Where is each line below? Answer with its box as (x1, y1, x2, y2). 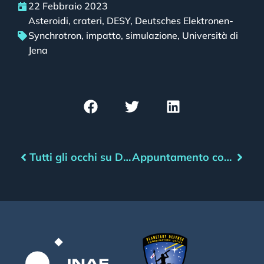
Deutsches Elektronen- (135, 15, 233, 27)
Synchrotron (28, 29, 81, 42)
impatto (86, 29, 121, 42)
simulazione (126, 29, 177, 42)
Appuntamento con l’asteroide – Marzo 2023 (223, 150, 232, 164)
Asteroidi (28, 15, 68, 27)
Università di (182, 29, 238, 42)
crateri (73, 15, 102, 27)
